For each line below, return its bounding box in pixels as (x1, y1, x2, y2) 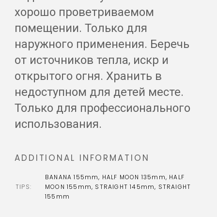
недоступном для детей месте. (15, 85, 184, 99)
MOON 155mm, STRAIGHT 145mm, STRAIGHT (45, 183, 191, 191)
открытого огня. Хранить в (15, 69, 162, 83)
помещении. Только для (15, 21, 147, 35)
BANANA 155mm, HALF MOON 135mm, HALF (45, 173, 185, 182)
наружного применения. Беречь (15, 37, 189, 51)
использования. (15, 117, 102, 131)
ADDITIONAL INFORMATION (15, 152, 150, 164)
